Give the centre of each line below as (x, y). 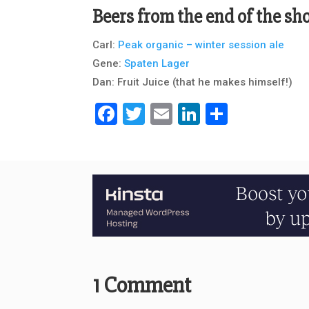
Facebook (165, 114)
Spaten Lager (157, 64)
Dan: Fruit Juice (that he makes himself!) (193, 82)
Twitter (180, 114)
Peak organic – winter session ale (201, 45)
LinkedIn (242, 114)
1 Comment (142, 286)
